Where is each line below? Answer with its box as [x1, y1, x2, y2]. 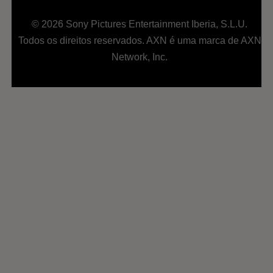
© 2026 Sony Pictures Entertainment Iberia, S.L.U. [32, 19, 248, 30]
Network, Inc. [112, 52, 168, 63]
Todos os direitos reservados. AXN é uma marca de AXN [18, 35, 261, 46]
